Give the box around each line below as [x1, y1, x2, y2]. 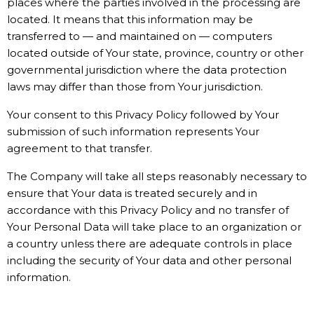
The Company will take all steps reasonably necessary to [7, 170, 307, 183]
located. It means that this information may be [7, 13, 253, 26]
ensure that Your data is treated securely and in [7, 186, 257, 200]
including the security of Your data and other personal [7, 254, 292, 267]
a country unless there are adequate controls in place [7, 237, 292, 250]
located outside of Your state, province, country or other [7, 46, 303, 60]
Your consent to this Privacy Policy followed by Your [7, 108, 279, 121]
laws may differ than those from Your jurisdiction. [7, 80, 263, 93]
